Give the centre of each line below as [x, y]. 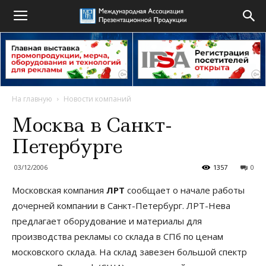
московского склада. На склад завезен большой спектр [129, 252]
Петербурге [67, 146]
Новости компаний [97, 99]
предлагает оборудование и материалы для [107, 221]
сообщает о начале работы [185, 190]
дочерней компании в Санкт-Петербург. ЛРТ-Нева [121, 205]
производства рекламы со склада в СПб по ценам [118, 236]
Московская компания [59, 190]
